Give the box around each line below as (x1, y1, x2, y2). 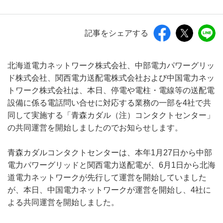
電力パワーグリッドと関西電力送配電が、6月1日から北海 (7, 161, 216, 169)
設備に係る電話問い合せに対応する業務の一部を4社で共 (7, 99, 211, 107)
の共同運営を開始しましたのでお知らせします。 (7, 123, 183, 132)
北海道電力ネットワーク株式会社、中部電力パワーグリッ (7, 61, 215, 70)
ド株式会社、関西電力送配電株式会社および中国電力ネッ (7, 74, 215, 82)
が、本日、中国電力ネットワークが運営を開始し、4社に (7, 186, 211, 194)
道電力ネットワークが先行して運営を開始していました (7, 173, 207, 182)
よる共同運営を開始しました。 (7, 198, 119, 207)
